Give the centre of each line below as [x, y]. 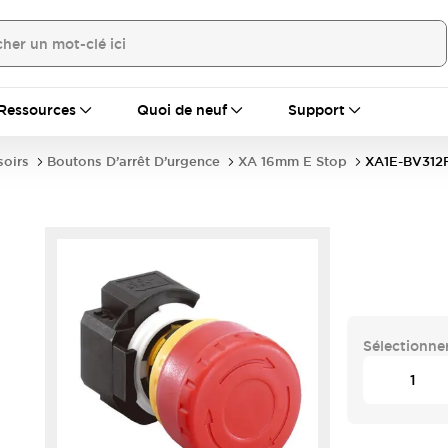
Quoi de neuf [182, 110]
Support [316, 110]
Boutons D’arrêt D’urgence [133, 161]
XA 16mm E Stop [292, 161]
